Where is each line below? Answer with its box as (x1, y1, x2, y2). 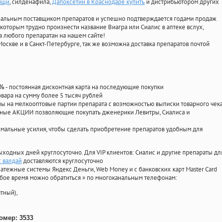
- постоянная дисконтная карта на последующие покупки (4, 83, 164, 92)
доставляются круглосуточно (22, 157, 103, 166)
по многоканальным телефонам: (87, 173, 177, 182)
